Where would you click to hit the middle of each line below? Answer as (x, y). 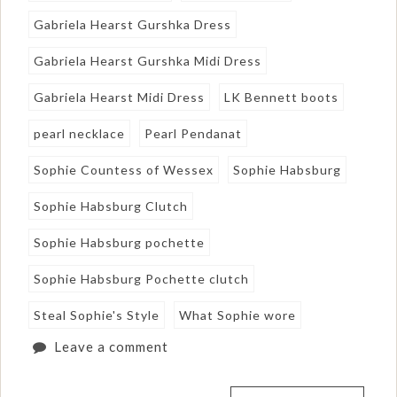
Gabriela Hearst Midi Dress (120, 97)
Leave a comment (111, 347)
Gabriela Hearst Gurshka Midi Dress (148, 61)
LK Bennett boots (282, 97)
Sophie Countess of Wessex (124, 170)
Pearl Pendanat (194, 134)
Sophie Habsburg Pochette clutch (142, 279)
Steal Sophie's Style (97, 315)
